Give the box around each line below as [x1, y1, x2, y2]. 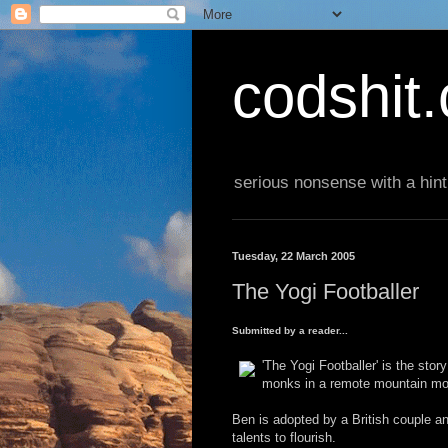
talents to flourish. [232, 430, 336, 446]
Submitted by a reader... [232, 325, 348, 337]
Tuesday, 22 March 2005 [232, 250, 355, 263]
